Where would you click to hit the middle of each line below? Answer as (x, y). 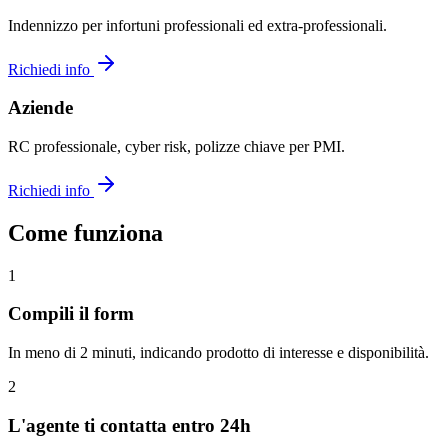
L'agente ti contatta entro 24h (129, 425)
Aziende (40, 108)
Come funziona (85, 232)
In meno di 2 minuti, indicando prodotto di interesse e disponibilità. (218, 353)
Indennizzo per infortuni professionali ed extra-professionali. (197, 25)
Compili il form (71, 314)
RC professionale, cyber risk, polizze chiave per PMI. (176, 146)
